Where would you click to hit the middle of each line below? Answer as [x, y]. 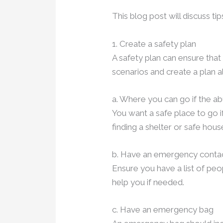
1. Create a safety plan [154, 44]
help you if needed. [148, 182]
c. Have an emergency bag [163, 210]
